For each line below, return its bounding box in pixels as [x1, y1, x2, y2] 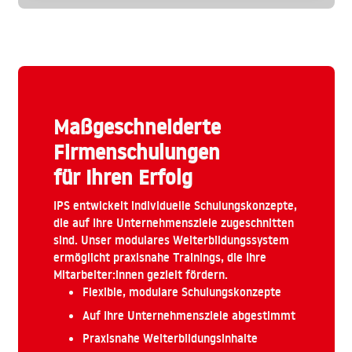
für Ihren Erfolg [53, 163, 192, 192]
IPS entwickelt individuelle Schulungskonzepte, [53, 197, 297, 214]
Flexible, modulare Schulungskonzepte [82, 284, 281, 301]
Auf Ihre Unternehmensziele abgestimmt [82, 306, 295, 324]
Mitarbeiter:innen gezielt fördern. [53, 266, 228, 284]
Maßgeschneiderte [53, 113, 221, 142]
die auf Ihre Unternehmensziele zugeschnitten [53, 214, 294, 232]
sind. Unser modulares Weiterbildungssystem [53, 232, 289, 249]
